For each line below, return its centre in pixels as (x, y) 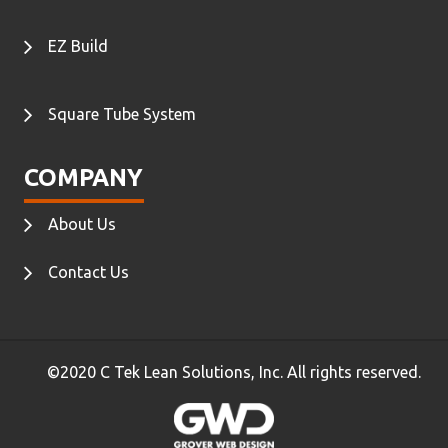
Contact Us (88, 271)
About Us (82, 223)
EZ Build (78, 45)
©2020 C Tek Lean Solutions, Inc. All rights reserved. (234, 371)
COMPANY (83, 177)
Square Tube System (122, 113)
